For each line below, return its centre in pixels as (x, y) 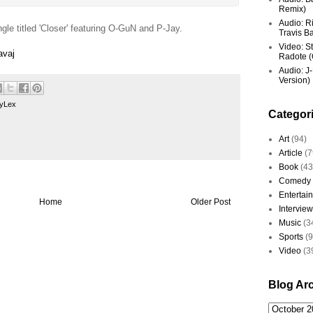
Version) (294, 80)
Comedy (295, 181)
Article (291, 153)
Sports (291, 236)
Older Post (211, 202)
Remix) (292, 9)
